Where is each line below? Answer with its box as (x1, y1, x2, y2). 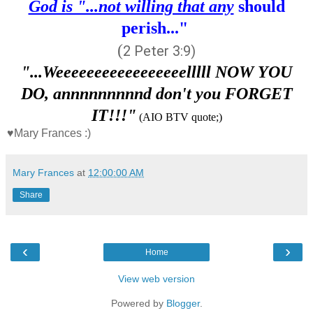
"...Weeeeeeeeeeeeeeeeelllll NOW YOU (21, 62, 292, 81)
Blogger (166, 297, 200, 309)
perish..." (121, 18, 192, 37)
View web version (118, 272, 195, 284)
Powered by (110, 297, 166, 309)
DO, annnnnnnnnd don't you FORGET (20, 84, 293, 103)
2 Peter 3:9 (123, 42, 191, 59)
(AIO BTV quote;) (136, 110, 222, 123)
